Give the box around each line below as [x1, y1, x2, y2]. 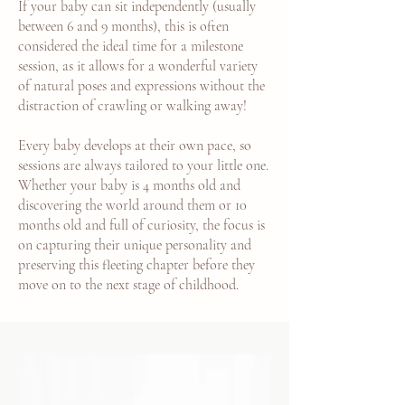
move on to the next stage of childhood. [18, 276, 239, 294]
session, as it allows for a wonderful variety [18, 57, 258, 75]
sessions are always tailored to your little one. [18, 156, 268, 174]
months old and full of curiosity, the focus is [18, 216, 265, 234]
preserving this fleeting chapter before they [18, 256, 255, 274]
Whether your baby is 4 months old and [18, 176, 240, 194]
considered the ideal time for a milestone [18, 37, 243, 55]
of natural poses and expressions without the [18, 77, 265, 95]
